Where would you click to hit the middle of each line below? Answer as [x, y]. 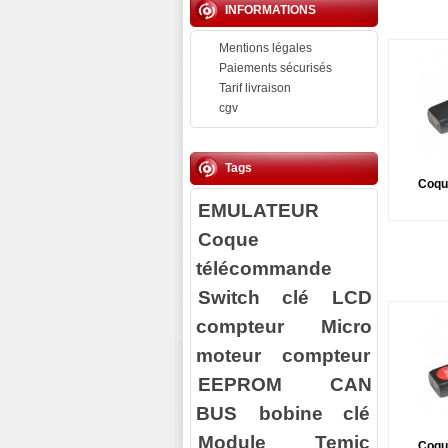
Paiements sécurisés [275, 68]
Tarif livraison [255, 88]
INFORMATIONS [270, 10]
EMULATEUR [258, 210]
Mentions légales [265, 48]
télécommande [264, 268]
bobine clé [314, 413]
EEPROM [239, 384]
